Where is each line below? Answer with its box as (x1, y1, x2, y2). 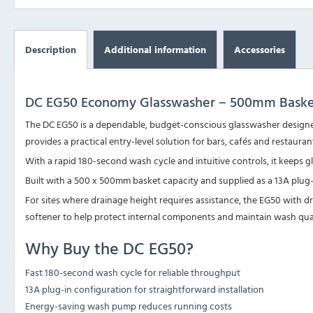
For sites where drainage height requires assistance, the (25, 192, 259, 208)
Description (25, 42, 76, 57)
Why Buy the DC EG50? (25, 235, 194, 261)
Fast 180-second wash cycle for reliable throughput (25, 265, 240, 280)
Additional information (104, 42, 206, 57)
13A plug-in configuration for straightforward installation (25, 282, 264, 297)
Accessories (234, 42, 285, 57)
